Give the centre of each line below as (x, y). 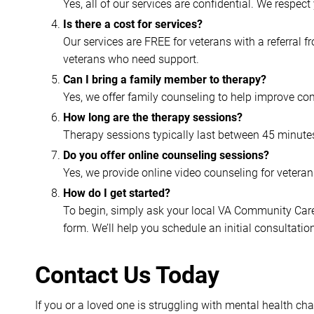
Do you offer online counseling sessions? (166, 155)
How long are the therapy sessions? (153, 117)
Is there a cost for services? (133, 24)
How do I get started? (117, 193)
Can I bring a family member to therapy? (165, 80)
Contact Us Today (127, 275)
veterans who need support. (131, 59)
